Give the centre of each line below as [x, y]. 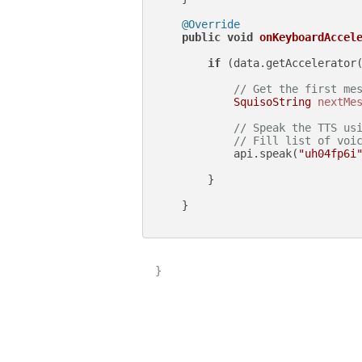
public [201, 37]
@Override [211, 24]
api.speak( [227, 153]
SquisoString [272, 101]
